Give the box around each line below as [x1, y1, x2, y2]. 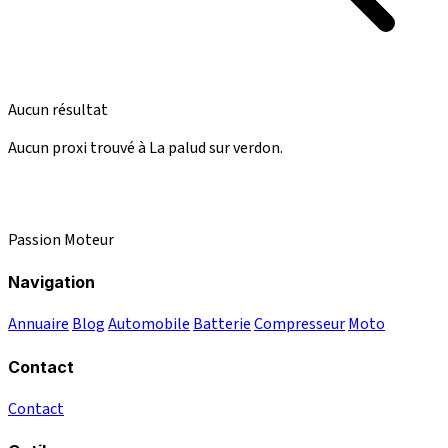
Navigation [8, 272, 95, 293]
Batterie [193, 313, 251, 336]
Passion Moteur [8, 228, 114, 251]
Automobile [108, 313, 190, 336]
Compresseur [254, 313, 345, 336]
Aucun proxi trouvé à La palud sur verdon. [8, 136, 283, 159]
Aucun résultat [8, 98, 108, 121]
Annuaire [8, 313, 69, 336]
